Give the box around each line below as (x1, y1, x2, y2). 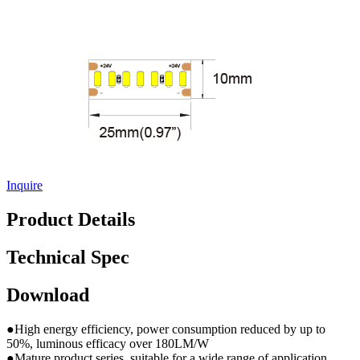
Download (6, 284, 89, 306)
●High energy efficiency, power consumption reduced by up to (6, 322, 325, 337)
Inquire (6, 178, 43, 193)
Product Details (6, 209, 135, 231)
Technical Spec (6, 247, 129, 268)
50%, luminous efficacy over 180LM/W (6, 337, 209, 351)
